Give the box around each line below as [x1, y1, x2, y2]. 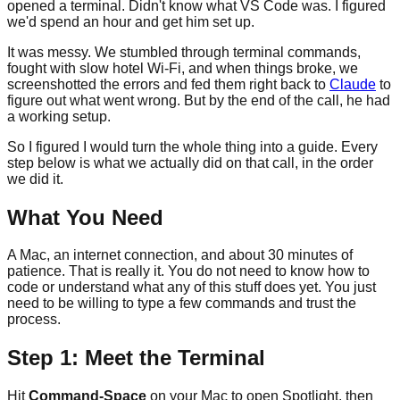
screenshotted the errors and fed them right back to [7, 76, 329, 92]
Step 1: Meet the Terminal [7, 346, 265, 371]
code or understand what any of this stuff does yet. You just [7, 279, 376, 296]
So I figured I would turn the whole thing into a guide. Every [7, 138, 378, 154]
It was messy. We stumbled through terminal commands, [7, 44, 361, 60]
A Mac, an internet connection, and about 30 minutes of [7, 247, 353, 263]
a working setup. [7, 108, 111, 124]
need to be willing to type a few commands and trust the [7, 296, 356, 312]
